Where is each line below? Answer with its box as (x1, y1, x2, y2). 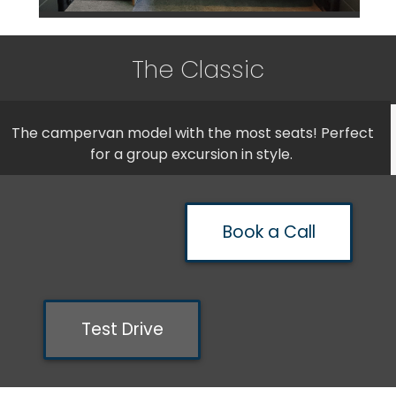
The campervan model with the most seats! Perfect (11, 122, 374, 143)
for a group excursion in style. (89, 143, 296, 164)
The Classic (132, 51, 264, 87)
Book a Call (223, 220, 316, 245)
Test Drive (81, 317, 164, 342)
